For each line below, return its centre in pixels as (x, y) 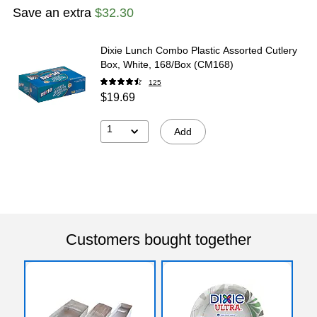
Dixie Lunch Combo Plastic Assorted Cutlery (199, 50)
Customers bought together (158, 239)
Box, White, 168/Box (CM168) (167, 64)
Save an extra (54, 12)
